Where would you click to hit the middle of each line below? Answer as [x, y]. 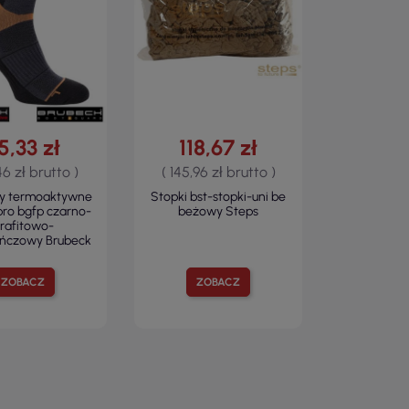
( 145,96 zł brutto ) [218, 173]
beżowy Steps [219, 212]
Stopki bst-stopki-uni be [219, 197]
